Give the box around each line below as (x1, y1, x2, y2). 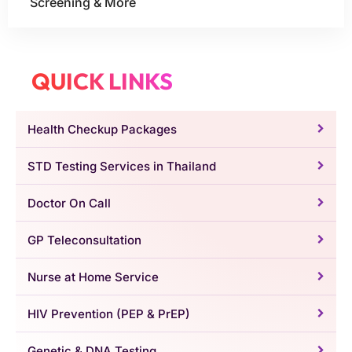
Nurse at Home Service (27, 269, 159, 284)
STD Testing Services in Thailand (27, 158, 216, 174)
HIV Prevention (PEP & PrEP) (27, 306, 190, 321)
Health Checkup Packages (27, 121, 177, 137)
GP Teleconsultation (27, 232, 141, 247)
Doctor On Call (27, 195, 111, 211)
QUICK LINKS (31, 67, 173, 96)
